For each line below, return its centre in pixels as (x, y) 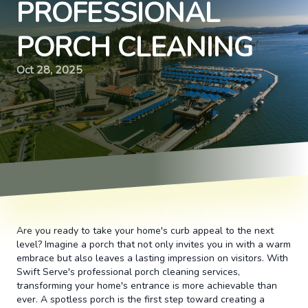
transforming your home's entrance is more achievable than (147, 286)
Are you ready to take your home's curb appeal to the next (145, 231)
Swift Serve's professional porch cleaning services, (128, 272)
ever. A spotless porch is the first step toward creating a (141, 299)
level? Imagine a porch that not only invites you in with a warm (154, 244)
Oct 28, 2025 (49, 70)
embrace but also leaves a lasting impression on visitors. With (152, 258)
